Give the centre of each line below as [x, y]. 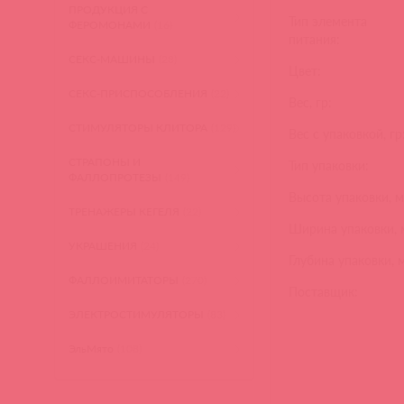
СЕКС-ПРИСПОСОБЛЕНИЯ [138, 93]
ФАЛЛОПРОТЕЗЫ [115, 177]
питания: [315, 40]
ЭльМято [92, 349]
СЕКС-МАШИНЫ [112, 59]
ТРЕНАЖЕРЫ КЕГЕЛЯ [124, 211]
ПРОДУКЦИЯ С [109, 9]
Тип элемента [328, 22]
